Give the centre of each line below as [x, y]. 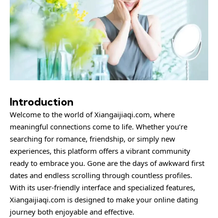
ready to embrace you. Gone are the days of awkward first [107, 163]
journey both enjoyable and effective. [72, 211]
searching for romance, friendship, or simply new [92, 138]
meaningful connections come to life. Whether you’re [99, 126]
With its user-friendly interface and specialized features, [102, 187]
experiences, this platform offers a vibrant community [100, 151]
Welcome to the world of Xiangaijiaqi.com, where [92, 114]
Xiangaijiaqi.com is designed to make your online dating [104, 199]
